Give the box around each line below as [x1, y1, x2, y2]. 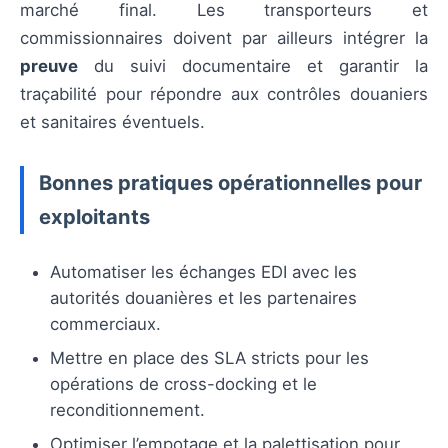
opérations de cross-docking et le [50, 374, 317, 395]
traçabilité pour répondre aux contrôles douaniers [20, 84, 428, 105]
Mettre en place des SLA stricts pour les [50, 348, 369, 369]
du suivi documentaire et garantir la [78, 56, 428, 77]
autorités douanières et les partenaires [50, 288, 357, 309]
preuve [20, 56, 78, 77]
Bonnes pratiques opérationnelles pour [39, 170, 422, 196]
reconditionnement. [50, 400, 205, 421]
